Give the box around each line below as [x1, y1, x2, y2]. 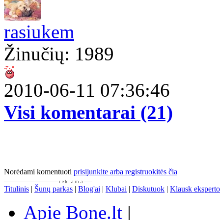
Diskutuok [132, 185, 165, 193]
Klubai [106, 185, 127, 193]
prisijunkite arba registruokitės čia [74, 167, 177, 176]
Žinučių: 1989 [4, 43, 114, 65]
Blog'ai [78, 185, 100, 193]
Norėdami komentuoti [4, 167, 74, 176]
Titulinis [4, 185, 29, 193]
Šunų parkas [34, 185, 73, 193]
